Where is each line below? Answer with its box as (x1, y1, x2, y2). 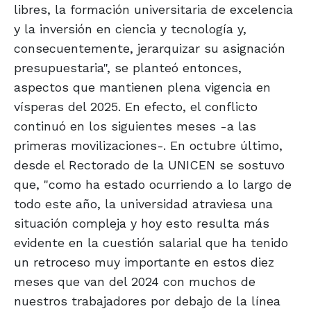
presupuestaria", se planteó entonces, (14, 60, 242, 76)
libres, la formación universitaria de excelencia (14, 2, 293, 17)
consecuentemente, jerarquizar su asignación (14, 41, 285, 56)
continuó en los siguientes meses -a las (14, 119, 256, 134)
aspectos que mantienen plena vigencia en (14, 80, 271, 95)
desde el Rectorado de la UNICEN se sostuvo (14, 158, 285, 173)
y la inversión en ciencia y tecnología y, (14, 22, 246, 37)
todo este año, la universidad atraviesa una (14, 196, 273, 212)
